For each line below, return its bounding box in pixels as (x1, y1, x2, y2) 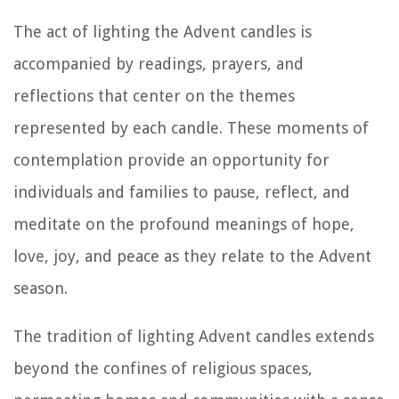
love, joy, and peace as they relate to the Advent (13, 246, 371, 265)
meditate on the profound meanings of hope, (13, 214, 354, 233)
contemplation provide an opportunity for (13, 150, 330, 169)
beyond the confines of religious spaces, (13, 358, 313, 378)
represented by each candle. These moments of (13, 118, 369, 137)
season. (13, 278, 68, 297)
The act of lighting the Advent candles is (13, 21, 312, 41)
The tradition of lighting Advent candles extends (13, 326, 374, 346)
